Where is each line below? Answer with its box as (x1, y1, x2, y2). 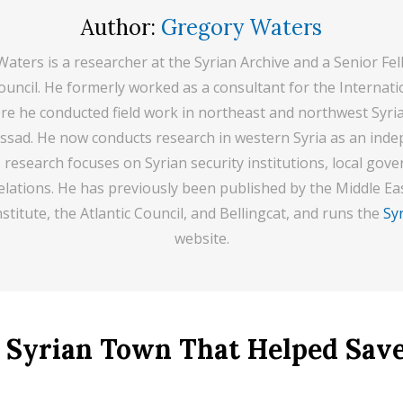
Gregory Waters (161, 13, 322, 41)
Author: (81, 13, 161, 41)
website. (174, 228, 229, 248)
